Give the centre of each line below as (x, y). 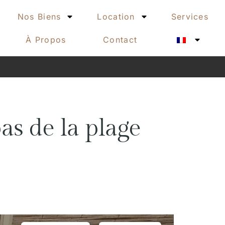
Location (116, 17)
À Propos (46, 40)
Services (190, 17)
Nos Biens (39, 17)
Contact (120, 40)
